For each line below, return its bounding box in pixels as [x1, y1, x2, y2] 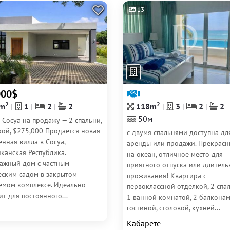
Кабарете [127, 218, 161, 228]
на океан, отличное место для [127, 149, 223, 159]
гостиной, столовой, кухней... [127, 203, 220, 213]
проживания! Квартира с [127, 171, 206, 180]
